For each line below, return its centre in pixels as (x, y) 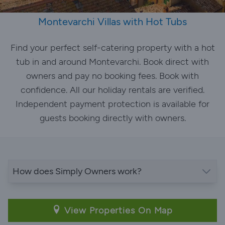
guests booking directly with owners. (113, 118)
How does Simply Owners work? (77, 171)
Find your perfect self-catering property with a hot (113, 48)
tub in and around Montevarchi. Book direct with (113, 62)
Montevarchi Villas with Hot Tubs (113, 22)
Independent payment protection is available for (113, 104)
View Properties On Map (117, 210)
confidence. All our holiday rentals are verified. (113, 90)
